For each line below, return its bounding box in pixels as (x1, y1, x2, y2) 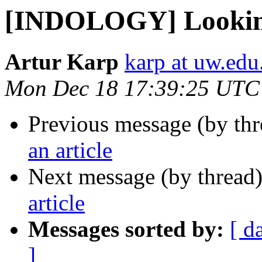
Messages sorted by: (28, 216, 224, 242)
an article (28, 137, 112, 163)
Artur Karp (5, 49, 119, 75)
